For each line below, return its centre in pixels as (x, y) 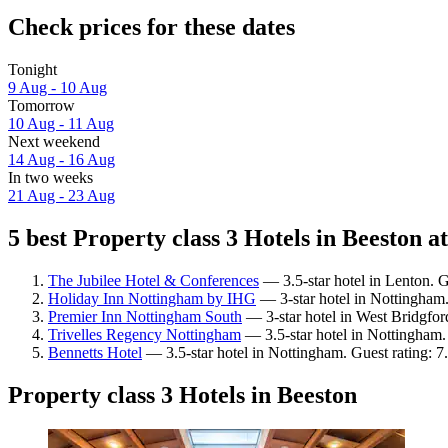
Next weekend (54, 142)
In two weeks (50, 178)
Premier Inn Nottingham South (145, 316)
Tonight (32, 70)
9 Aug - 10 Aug (57, 88)
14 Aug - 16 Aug (61, 160)
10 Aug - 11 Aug (61, 124)
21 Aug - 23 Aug (61, 196)
